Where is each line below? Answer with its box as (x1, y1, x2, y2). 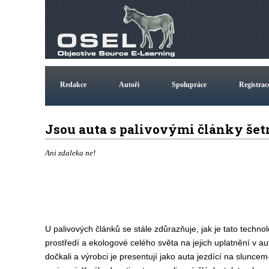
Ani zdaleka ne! (44, 148, 95, 157)
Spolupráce (171, 80, 207, 89)
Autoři (118, 80, 139, 89)
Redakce (59, 80, 86, 89)
